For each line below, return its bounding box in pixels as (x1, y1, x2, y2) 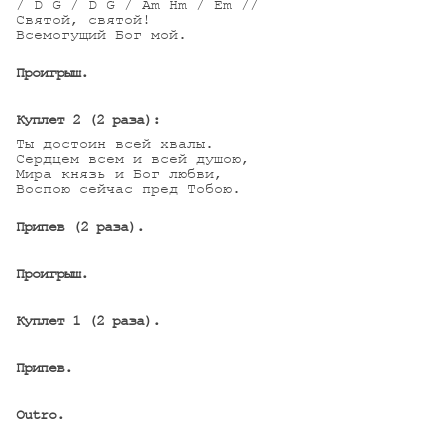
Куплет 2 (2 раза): (16, 111, 160, 129)
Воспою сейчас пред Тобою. (16, 180, 241, 198)
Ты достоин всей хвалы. (16, 135, 214, 153)
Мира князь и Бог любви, (16, 165, 223, 183)
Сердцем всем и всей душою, (16, 150, 250, 168)
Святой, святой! (16, 11, 151, 29)
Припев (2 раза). (16, 218, 144, 236)
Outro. (16, 406, 64, 424)
